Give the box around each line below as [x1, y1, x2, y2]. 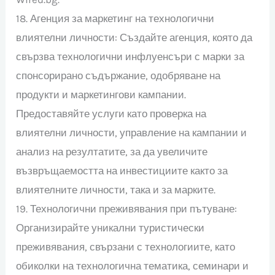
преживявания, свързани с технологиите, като [16, 240, 236, 253]
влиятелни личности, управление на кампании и [16, 126, 247, 139]
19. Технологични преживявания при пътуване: [16, 202, 238, 215]
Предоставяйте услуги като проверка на [16, 107, 207, 120]
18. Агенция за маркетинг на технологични [16, 12, 215, 25]
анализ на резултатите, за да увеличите [16, 145, 208, 158]
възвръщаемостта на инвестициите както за [16, 164, 228, 177]
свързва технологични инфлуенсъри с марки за [16, 50, 245, 63]
